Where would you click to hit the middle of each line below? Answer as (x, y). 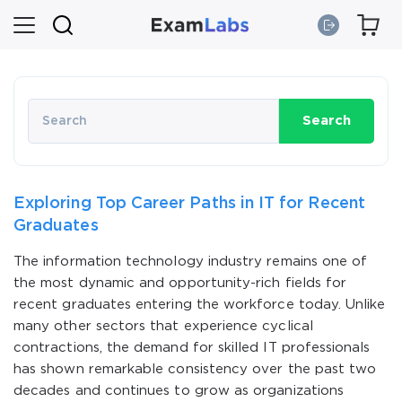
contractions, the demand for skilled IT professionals (192, 348)
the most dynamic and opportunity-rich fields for (180, 283)
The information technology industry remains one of (191, 262)
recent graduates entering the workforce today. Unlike (200, 305)
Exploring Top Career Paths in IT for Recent (189, 204)
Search (327, 121)
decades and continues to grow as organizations (179, 391)
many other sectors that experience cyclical (163, 326)
